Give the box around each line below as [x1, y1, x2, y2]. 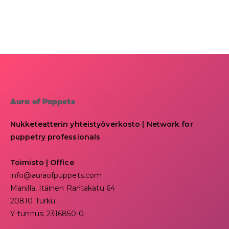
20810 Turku [10, 196, 56, 205]
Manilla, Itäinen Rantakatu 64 [10, 183, 115, 193]
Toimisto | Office [10, 157, 74, 167]
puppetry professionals [10, 132, 101, 142]
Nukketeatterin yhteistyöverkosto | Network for [10, 119, 193, 129]
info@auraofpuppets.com [10, 170, 102, 180]
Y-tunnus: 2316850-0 [10, 209, 84, 218]
